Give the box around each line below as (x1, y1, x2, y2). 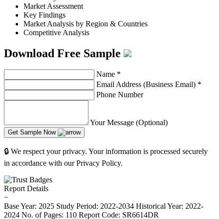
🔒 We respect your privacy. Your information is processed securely (4, 147, 208, 156)
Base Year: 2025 (4, 202, 56, 211)
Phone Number (96, 90, 143, 99)
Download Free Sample (4, 46, 124, 60)
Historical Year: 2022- (136, 202, 203, 211)
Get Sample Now (8, 129, 58, 136)
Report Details (4, 184, 48, 193)
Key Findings (23, 10, 66, 19)
